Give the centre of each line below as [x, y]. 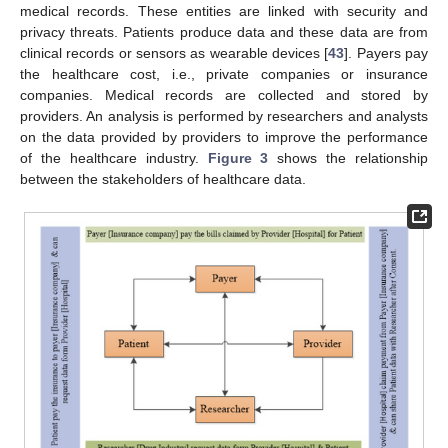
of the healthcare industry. [114, 157]
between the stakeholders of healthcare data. [163, 178]
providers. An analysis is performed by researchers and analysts [224, 115]
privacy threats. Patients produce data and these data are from [224, 31]
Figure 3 [238, 157]
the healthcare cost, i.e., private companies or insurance [224, 73]
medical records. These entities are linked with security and [224, 10]
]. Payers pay [386, 52]
